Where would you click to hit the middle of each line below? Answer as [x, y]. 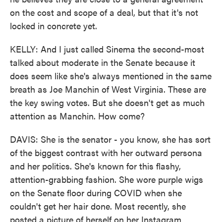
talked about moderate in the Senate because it [103, 62]
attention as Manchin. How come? [77, 116]
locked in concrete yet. [54, 26]
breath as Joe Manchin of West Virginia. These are [108, 89]
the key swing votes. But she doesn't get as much [107, 102]
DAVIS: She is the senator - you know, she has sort [110, 139]
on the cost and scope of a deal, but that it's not [104, 12]
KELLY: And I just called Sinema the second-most [107, 49]
